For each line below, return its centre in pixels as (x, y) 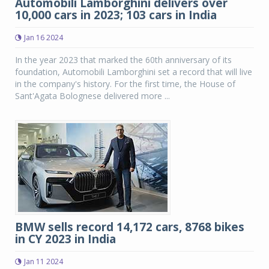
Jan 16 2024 (44, 38)
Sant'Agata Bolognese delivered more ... (92, 96)
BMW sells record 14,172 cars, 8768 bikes (130, 227)
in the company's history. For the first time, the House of (125, 84)
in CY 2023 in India (65, 239)
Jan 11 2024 (44, 261)
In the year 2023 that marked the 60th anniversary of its (123, 60)
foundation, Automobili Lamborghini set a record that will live (134, 72)
